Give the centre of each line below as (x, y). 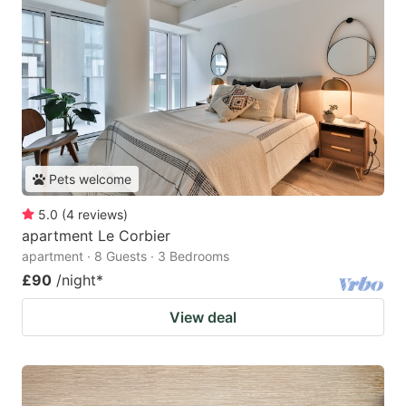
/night (76, 280)
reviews (101, 215)
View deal (203, 318)
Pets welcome (90, 179)
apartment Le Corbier (96, 236)
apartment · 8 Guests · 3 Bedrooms (126, 256)
